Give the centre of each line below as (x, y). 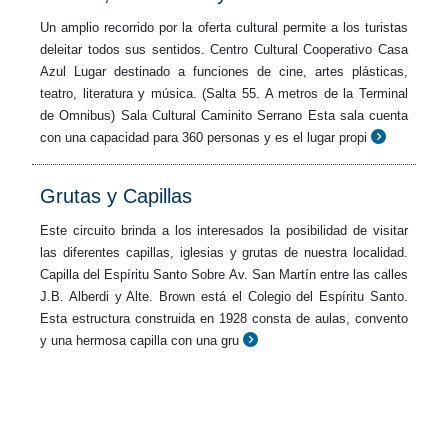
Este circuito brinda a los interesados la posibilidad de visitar (224, 230)
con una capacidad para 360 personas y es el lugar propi (203, 137)
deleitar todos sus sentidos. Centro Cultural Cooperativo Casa (224, 49)
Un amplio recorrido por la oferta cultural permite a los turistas (224, 27)
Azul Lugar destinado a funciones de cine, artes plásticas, (224, 71)
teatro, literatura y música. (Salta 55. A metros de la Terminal (224, 93)
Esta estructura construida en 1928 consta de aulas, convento (224, 318)
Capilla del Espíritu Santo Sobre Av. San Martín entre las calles (224, 274)
